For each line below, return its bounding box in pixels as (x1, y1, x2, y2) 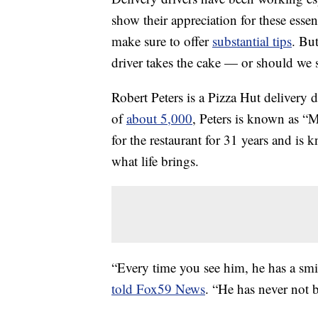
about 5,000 (126, 109, 192, 128)
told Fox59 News (111, 280, 205, 298)
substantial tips (212, 32, 292, 50)
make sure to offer (111, 32, 212, 50)
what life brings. (111, 152, 199, 170)
